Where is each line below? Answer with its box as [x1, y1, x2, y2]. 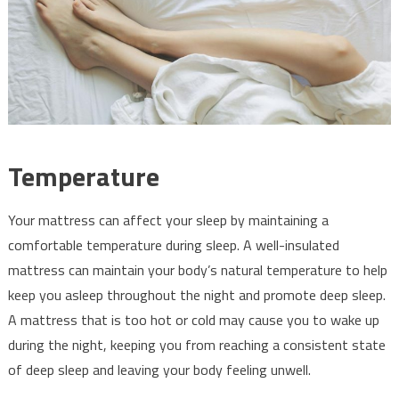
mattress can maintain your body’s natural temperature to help [7, 259, 387, 281]
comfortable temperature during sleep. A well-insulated [7, 234, 339, 256]
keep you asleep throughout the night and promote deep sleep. [7, 284, 386, 306]
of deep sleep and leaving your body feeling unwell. [7, 359, 311, 381]
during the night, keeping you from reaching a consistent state [7, 334, 386, 356]
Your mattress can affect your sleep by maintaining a [7, 209, 329, 232]
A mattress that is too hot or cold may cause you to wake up [7, 309, 379, 331]
